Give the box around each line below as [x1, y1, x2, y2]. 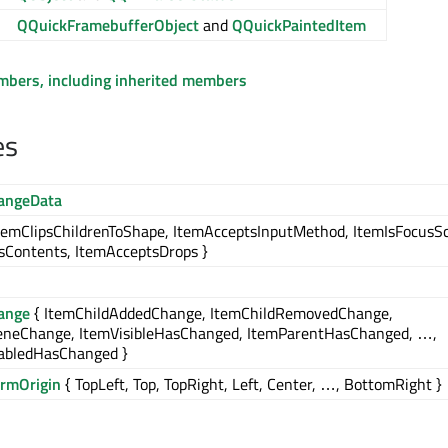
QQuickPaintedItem [232, 13, 366, 37]
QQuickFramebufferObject [17, 13, 199, 37]
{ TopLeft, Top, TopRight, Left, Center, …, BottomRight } [61, 372, 442, 396]
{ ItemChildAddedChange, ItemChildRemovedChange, [30, 301, 393, 325]
